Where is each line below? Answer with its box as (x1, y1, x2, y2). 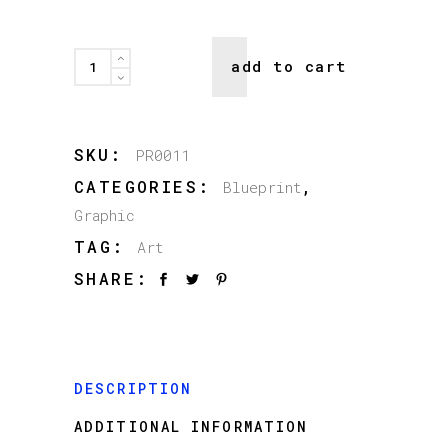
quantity (73, 78, 141, 99)
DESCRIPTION (74, 378, 193, 398)
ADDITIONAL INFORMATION (74, 416, 309, 436)
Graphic (74, 204, 135, 225)
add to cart (231, 55, 347, 76)
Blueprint (222, 176, 302, 197)
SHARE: (74, 267, 149, 289)
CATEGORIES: (74, 175, 223, 197)
